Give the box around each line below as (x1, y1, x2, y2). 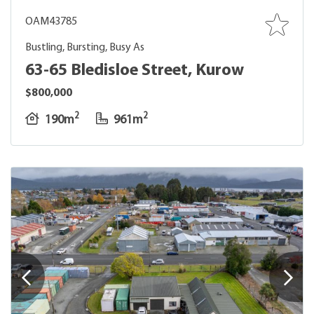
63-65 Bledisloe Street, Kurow (25, 62, 244, 79)
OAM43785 (25, 16, 77, 27)
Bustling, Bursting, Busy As (25, 42, 144, 53)
